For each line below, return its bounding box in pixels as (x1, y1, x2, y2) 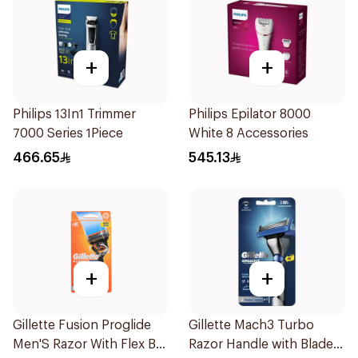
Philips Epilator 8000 (189, 108, 311, 121)
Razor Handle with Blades (189, 338, 340, 351)
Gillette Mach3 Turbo (189, 319, 314, 332)
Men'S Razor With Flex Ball (13, 338, 169, 351)
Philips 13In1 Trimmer (13, 108, 136, 121)
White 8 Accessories (189, 127, 308, 140)
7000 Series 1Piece (13, 127, 123, 140)
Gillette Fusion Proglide (13, 319, 151, 332)
